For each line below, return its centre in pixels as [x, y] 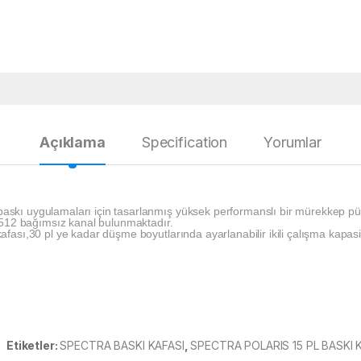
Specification [185, 143]
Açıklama [73, 143]
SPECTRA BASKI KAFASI [122, 346]
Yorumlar [293, 143]
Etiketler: [33, 346]
